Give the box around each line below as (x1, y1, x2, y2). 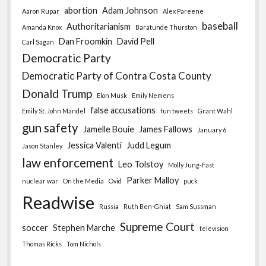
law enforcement (22, 155, 114, 170)
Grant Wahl (198, 106, 233, 115)
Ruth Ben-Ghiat (123, 202, 172, 210)
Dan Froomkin (59, 36, 113, 46)
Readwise (22, 191, 95, 213)
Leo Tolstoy (118, 159, 164, 169)
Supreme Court (120, 219, 195, 233)
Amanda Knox (22, 23, 62, 31)
